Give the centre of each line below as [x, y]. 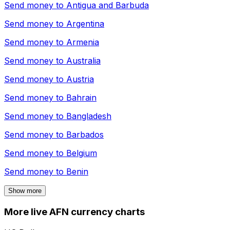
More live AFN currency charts [74, 212]
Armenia [83, 42]
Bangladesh [89, 116]
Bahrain [81, 98]
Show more [25, 191]
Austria [80, 79]
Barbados [85, 135]
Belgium [82, 153]
